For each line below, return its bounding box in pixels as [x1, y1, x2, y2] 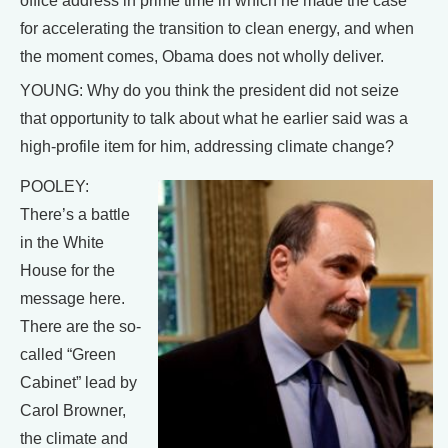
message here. [20, 290, 125, 307]
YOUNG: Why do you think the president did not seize [20, 82, 399, 99]
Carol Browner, [20, 402, 126, 419]
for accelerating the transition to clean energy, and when [20, 20, 414, 37]
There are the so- [20, 318, 141, 335]
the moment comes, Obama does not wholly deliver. [20, 48, 384, 65]
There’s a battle [20, 206, 130, 223]
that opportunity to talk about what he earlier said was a [20, 110, 408, 127]
